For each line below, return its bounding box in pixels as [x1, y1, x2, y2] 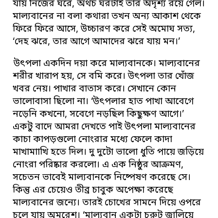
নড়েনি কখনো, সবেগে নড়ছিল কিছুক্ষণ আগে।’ [13, 109, 184, 121]
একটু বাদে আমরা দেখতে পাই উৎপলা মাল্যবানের [13, 121, 196, 134]
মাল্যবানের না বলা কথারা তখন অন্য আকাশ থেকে [13, 11, 201, 23]
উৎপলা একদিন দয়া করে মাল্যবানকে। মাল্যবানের [14, 58, 200, 71]
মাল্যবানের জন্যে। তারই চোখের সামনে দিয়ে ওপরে [13, 197, 201, 210]
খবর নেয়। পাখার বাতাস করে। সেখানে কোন [13, 83, 177, 96]
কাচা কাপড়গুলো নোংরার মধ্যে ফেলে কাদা [13, 134, 173, 146]
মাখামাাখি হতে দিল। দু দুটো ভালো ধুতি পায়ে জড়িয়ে [13, 146, 204, 159]
